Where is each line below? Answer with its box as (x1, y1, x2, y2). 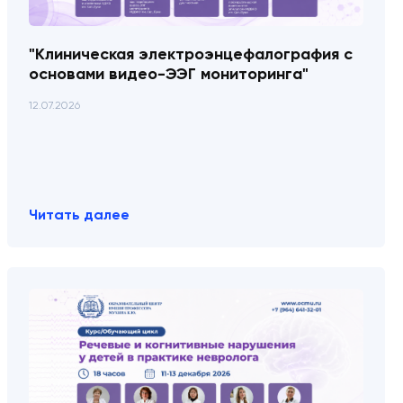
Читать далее (29, 206, 130, 223)
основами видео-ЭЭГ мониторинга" (29, 64, 309, 85)
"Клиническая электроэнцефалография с (29, 44, 353, 65)
